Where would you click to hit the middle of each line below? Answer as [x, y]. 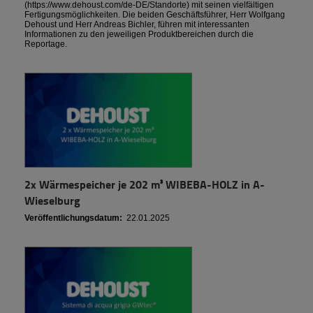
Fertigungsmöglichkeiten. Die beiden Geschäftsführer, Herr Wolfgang [155, 15]
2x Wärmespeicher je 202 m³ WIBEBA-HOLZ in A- [145, 184]
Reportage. [46, 44]
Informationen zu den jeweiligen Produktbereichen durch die [139, 35]
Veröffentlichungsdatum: [73, 218]
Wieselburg [52, 201]
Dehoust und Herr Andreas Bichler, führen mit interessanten [137, 25]
